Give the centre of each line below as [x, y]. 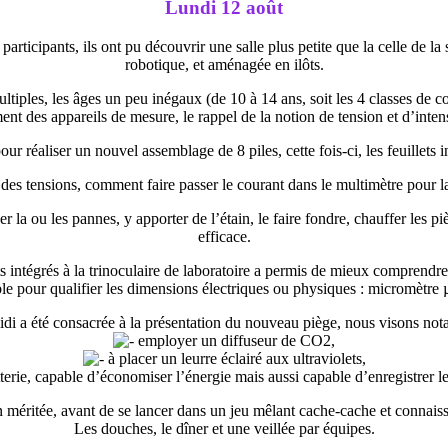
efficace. [224, 236]
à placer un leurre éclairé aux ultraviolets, [234, 358]
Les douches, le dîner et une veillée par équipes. [224, 428]
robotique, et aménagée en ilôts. [224, 64]
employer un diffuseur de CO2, [234, 340]
